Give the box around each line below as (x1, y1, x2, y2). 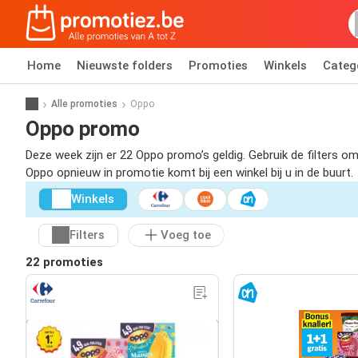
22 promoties (26, 254, 103, 269)
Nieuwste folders (77, 58, 173, 73)
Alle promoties (51, 97, 117, 109)
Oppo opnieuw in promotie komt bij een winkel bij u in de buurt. (26, 165, 353, 180)
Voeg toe (161, 228, 211, 243)
